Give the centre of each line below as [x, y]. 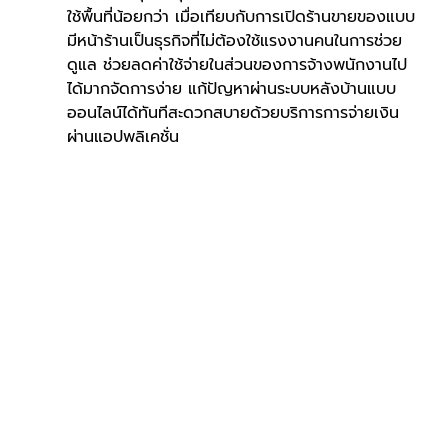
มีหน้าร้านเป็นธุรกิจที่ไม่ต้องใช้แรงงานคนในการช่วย [234, 41]
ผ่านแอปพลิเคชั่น [122, 137]
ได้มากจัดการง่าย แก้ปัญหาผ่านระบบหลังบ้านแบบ [231, 89]
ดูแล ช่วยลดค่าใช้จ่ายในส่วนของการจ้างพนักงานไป [236, 65]
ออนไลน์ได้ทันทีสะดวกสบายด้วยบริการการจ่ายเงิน [232, 113]
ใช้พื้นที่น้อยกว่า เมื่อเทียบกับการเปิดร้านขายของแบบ [240, 17]
